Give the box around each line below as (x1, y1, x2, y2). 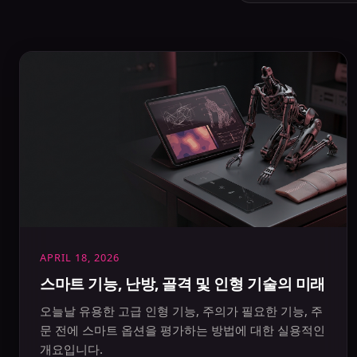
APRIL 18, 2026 (40, 250, 120, 265)
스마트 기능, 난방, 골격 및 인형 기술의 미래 (40, 273, 326, 294)
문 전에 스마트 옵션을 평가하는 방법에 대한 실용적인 (40, 322, 325, 338)
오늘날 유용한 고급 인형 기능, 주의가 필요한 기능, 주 (40, 303, 323, 319)
